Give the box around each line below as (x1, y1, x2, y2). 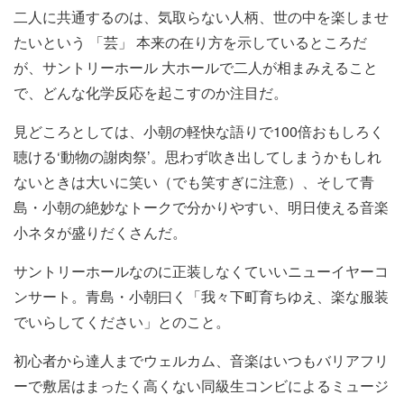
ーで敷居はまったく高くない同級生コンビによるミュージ (14, 375, 389, 397)
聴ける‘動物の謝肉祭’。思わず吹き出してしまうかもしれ (14, 146, 381, 168)
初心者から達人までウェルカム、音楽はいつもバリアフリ (14, 350, 389, 372)
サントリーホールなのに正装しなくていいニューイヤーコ (14, 261, 389, 282)
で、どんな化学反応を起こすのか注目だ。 (14, 82, 288, 104)
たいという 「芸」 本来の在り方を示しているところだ (14, 32, 367, 53)
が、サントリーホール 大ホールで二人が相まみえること (14, 57, 378, 78)
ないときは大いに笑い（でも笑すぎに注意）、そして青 (14, 171, 374, 193)
